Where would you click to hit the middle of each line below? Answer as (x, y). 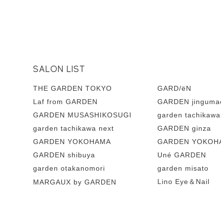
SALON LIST (59, 69)
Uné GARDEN (182, 155)
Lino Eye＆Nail (184, 182)
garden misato (183, 168)
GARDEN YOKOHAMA (72, 142)
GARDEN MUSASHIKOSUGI (83, 115)
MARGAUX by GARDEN (75, 182)
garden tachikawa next (74, 129)
